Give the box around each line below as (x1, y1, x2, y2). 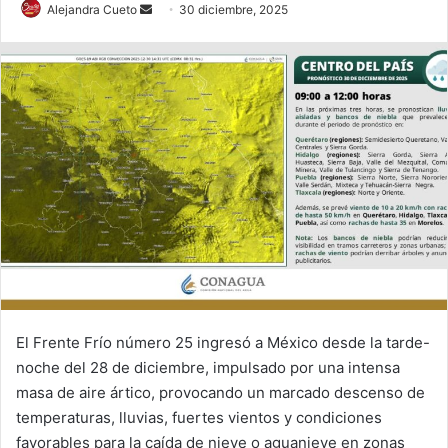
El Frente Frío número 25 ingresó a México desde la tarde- (16, 333, 430, 353)
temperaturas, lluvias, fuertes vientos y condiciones (16, 408, 382, 428)
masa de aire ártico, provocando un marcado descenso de (16, 383, 425, 403)
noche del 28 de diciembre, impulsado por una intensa (16, 358, 400, 378)
